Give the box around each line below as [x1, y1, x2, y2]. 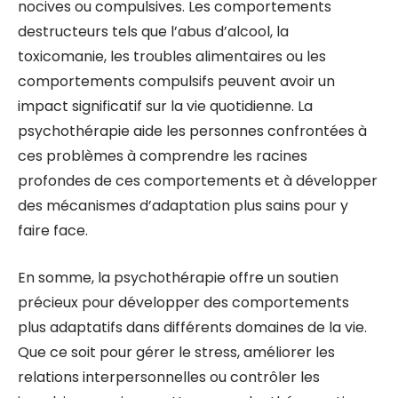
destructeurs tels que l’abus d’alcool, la [18, 21, 289, 42]
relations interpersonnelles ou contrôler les [18, 367, 320, 387]
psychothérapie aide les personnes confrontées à [18, 121, 367, 141]
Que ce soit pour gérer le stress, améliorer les [18, 342, 335, 362]
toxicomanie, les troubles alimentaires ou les [18, 46, 326, 67]
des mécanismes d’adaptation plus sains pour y [18, 195, 348, 216]
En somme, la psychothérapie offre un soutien [18, 267, 338, 288]
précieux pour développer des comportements [18, 292, 349, 313]
